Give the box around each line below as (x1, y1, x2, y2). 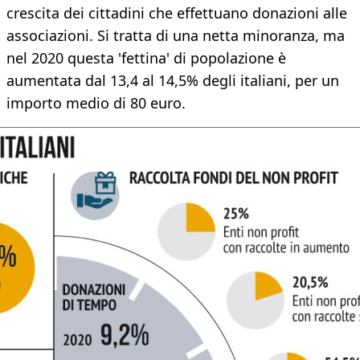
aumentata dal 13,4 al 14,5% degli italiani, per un (6, 71, 339, 91)
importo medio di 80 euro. (6, 93, 186, 113)
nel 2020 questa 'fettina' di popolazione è (6, 48, 286, 68)
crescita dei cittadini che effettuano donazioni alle (6, 3, 347, 23)
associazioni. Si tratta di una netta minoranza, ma (6, 26, 345, 46)
